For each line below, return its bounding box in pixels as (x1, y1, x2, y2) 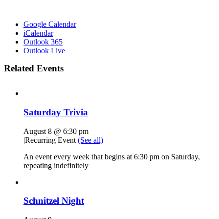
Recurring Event (25, 135, 78, 144)
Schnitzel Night (23, 196, 84, 206)
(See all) (78, 135, 103, 144)
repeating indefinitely (23, 161, 88, 170)
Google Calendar (23, 20, 76, 29)
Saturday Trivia (23, 107, 88, 117)
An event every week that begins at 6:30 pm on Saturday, (23, 152, 200, 161)
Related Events (4, 63, 64, 74)
